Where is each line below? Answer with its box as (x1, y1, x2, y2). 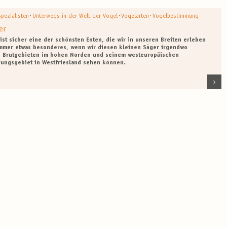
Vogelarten (121, 13, 149, 19)
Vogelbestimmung (153, 13, 199, 19)
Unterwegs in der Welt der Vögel (32, 13, 118, 19)
